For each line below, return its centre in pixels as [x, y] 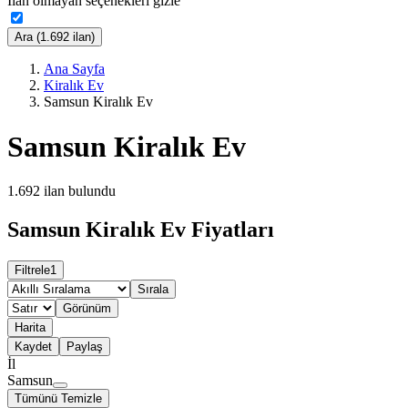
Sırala [153, 290]
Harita [30, 328]
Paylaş [85, 347]
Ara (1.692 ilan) [55, 37]
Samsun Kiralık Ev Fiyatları [141, 230]
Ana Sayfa [74, 69]
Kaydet [33, 347]
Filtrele [32, 270]
